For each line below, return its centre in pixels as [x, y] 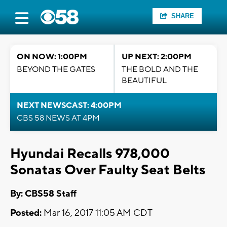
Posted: [26, 213]
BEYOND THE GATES [56, 69]
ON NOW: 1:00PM [52, 57]
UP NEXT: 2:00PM [157, 57]
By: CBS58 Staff [43, 194]
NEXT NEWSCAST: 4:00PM [69, 105]
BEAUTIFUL [144, 81]
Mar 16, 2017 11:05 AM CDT [97, 213]
